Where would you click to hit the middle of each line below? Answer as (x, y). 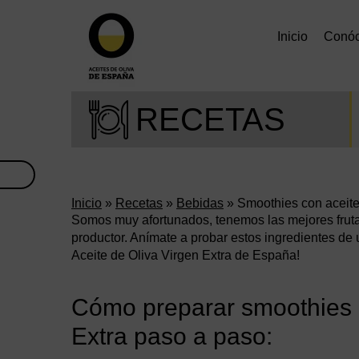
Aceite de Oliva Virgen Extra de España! (186, 255)
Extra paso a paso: (172, 336)
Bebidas (200, 203)
